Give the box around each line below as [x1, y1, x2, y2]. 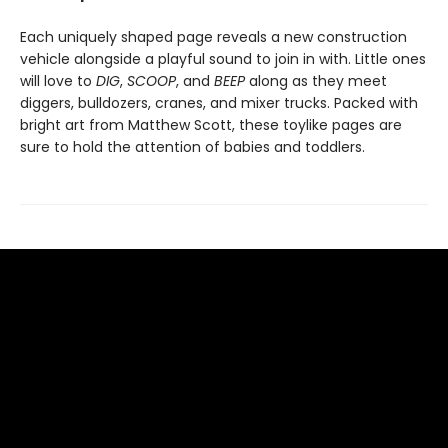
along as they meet [245, 71, 387, 91]
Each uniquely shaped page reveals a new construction [20, 27, 407, 47]
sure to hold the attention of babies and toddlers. [20, 137, 365, 157]
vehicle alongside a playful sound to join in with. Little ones [20, 49, 426, 69]
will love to [20, 71, 96, 91]
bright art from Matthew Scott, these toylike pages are [20, 115, 402, 135]
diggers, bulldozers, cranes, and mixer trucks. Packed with [20, 93, 418, 113]
